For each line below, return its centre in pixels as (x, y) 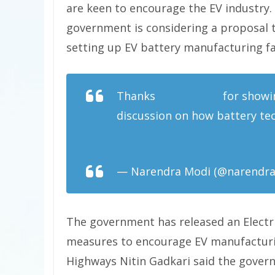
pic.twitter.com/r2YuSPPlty (188, 135)
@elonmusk (189, 96)
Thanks (137, 96)
